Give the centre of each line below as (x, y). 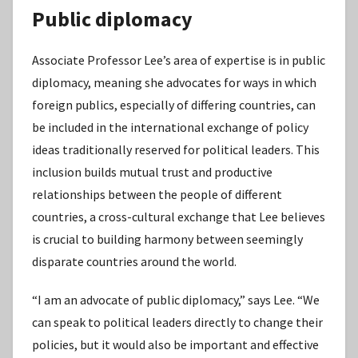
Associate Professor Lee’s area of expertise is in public (179, 60)
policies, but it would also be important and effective (175, 345)
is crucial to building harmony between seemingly (167, 239)
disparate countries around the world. (134, 262)
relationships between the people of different (157, 195)
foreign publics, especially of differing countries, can (174, 105)
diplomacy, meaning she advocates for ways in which (174, 83)
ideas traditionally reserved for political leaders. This (176, 150)
